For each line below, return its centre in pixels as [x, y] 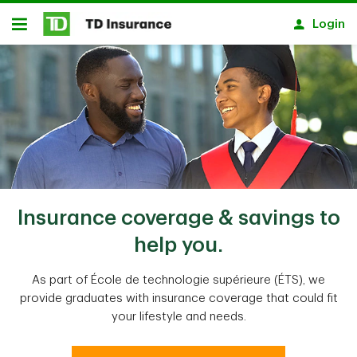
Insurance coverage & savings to [178, 218]
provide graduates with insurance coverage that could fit [178, 298]
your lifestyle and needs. [178, 317]
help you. [178, 245]
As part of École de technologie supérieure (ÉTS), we [178, 280]
